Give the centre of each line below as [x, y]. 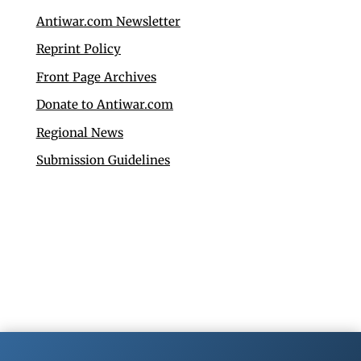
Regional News [79, 132]
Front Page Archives [96, 77]
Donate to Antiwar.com [104, 105]
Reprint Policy [78, 49]
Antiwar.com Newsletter [108, 21]
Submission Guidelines [103, 160]
